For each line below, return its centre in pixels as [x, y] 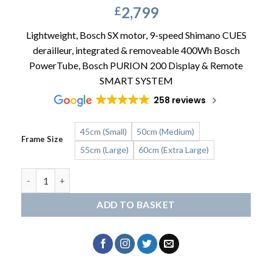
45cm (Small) [104, 132]
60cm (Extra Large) [174, 150]
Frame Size [42, 139]
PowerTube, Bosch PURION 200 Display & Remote [136, 65]
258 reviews [179, 100]
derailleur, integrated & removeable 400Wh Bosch [136, 50]
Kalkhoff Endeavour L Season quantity [101, 175]
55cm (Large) [104, 150]
